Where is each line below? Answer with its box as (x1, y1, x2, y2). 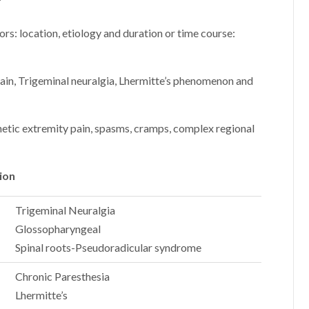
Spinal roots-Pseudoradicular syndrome (15, 240, 202, 255)
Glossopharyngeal (15, 221, 101, 236)
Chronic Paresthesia (15, 269, 110, 283)
